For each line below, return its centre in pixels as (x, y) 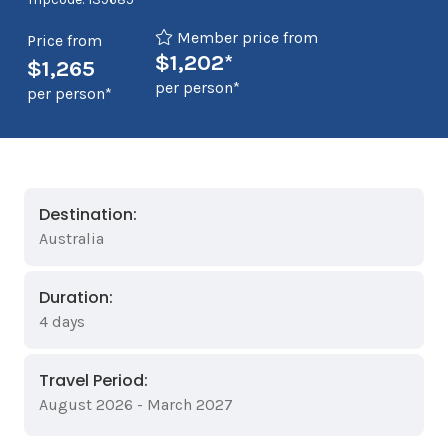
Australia (71, 238)
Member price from (246, 37)
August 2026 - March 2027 (136, 404)
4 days (62, 321)
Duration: (76, 297)
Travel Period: (93, 380)
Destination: (88, 214)
